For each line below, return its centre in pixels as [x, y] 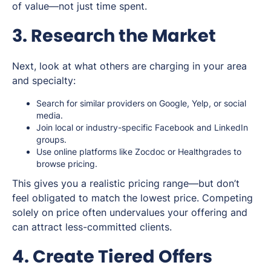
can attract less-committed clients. [92, 227]
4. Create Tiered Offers [112, 256]
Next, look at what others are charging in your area [129, 66]
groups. [51, 139]
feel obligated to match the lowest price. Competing [132, 198]
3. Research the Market [114, 35]
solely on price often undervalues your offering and [130, 212]
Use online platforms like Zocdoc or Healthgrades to [139, 151]
